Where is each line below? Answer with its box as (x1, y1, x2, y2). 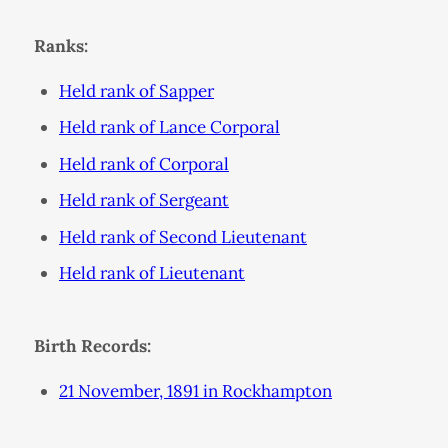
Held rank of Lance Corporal (59, 116, 280, 139)
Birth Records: (33, 335, 151, 358)
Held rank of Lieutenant (59, 262, 245, 285)
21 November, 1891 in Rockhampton (59, 380, 332, 403)
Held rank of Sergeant (59, 189, 229, 212)
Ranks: (33, 34, 88, 57)
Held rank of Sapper (59, 79, 214, 102)
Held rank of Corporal (59, 152, 229, 175)
